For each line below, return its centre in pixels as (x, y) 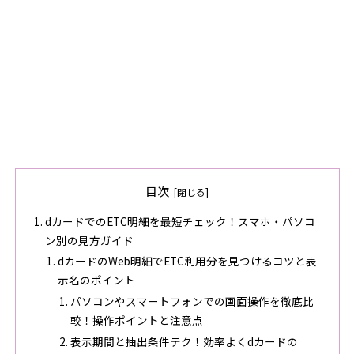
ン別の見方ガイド (89, 240)
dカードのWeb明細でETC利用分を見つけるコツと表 (187, 261)
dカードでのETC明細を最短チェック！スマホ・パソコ (180, 221)
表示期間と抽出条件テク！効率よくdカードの (185, 341)
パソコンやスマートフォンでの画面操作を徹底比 (192, 301)
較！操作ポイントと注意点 (137, 320)
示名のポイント (96, 280)
